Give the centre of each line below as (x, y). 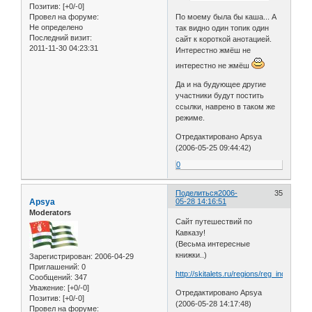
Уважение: (47, 288)
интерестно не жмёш (214, 65)
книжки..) (192, 255)
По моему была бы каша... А (226, 16)
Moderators (50, 212)
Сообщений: (51, 278)
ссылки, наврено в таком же (226, 106)
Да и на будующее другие (221, 84)
